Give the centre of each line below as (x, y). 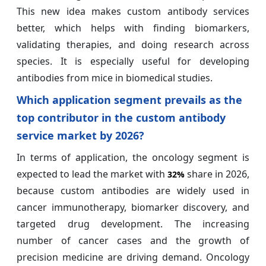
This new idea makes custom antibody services (133, 11)
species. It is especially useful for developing (133, 61)
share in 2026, (217, 174)
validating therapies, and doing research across (133, 44)
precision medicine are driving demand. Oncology (133, 257)
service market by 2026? (80, 135)
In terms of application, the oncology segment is (133, 157)
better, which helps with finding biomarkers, (133, 28)
